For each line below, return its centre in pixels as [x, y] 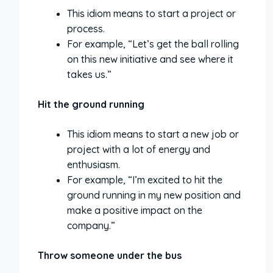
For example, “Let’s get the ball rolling [153, 44]
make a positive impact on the [135, 210]
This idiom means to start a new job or [153, 134]
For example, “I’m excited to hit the [145, 180]
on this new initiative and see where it [150, 59]
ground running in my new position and [154, 195]
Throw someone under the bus [110, 255]
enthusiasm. [94, 165]
